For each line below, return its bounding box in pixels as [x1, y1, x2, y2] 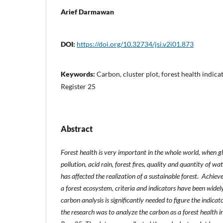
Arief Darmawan [61, 7, 114, 16]
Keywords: [61, 69, 97, 78]
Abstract [61, 123, 93, 133]
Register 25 [61, 82, 96, 91]
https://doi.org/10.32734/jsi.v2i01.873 [77, 39, 194, 48]
